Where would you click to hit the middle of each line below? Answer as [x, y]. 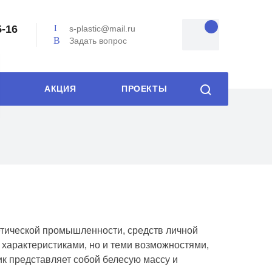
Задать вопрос [98, 40]
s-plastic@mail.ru [103, 29]
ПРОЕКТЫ [144, 89]
